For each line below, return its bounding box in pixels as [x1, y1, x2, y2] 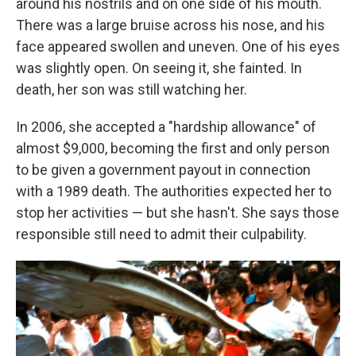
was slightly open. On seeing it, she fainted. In [16, 60, 302, 77]
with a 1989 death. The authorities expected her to [16, 183, 331, 200]
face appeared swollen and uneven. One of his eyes [16, 38, 340, 56]
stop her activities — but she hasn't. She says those [16, 204, 339, 222]
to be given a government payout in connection [16, 161, 311, 179]
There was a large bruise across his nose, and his [16, 17, 325, 34]
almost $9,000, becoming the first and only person [16, 140, 330, 157]
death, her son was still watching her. [16, 81, 247, 99]
